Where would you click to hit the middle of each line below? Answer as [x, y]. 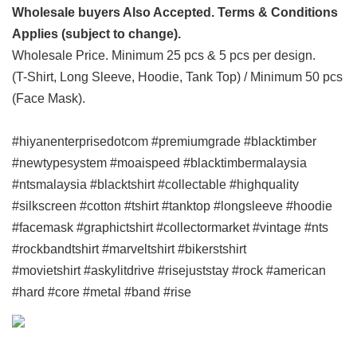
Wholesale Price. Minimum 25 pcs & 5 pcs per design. [164, 55]
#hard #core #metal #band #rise [102, 292]
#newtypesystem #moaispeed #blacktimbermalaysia [159, 163]
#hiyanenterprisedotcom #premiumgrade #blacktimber [164, 141]
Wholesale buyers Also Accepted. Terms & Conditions [175, 12]
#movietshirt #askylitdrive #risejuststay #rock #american [169, 270]
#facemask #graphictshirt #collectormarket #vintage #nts [170, 227]
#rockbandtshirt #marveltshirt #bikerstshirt [129, 249]
